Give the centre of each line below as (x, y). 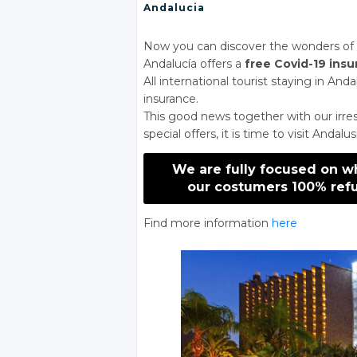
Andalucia (174, 8)
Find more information (208, 224)
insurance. (171, 99)
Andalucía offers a (194, 64)
